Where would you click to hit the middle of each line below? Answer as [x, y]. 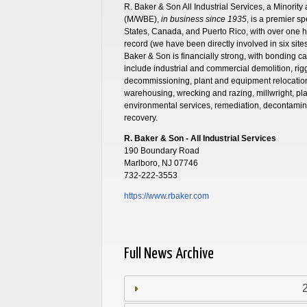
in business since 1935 [204, 19]
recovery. [140, 118]
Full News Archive [169, 254]
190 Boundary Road [161, 150]
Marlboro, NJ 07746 [161, 163]
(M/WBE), [142, 19]
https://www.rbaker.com [166, 196]
